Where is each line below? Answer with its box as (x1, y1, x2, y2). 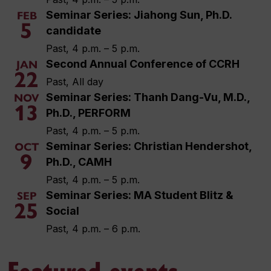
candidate (46, 24, 101, 37)
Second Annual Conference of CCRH (46, 57, 240, 70)
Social (46, 204, 79, 217)
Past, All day (46, 76, 103, 88)
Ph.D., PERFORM (46, 106, 131, 119)
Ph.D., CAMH (46, 155, 112, 168)
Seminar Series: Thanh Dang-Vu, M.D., (46, 91, 250, 103)
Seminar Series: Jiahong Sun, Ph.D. (46, 8, 232, 21)
